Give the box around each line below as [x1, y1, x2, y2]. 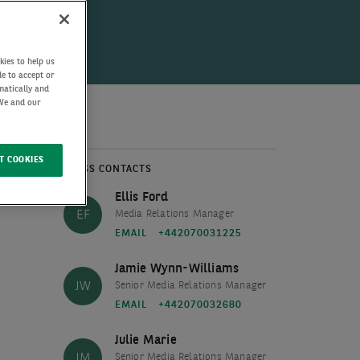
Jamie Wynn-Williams [114, 263, 239, 276]
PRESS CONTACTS [63, 164, 152, 174]
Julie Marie [114, 334, 177, 347]
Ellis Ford [114, 191, 169, 204]
